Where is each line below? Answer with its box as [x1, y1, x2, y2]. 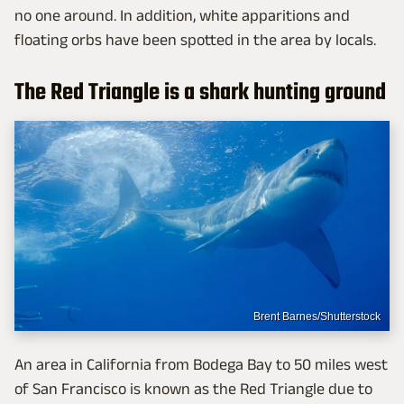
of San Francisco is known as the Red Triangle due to [14, 380, 372, 399]
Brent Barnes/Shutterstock [253, 310, 381, 324]
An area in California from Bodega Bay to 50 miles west [14, 355, 388, 374]
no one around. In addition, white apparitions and [14, 5, 350, 24]
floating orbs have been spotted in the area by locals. [14, 30, 376, 49]
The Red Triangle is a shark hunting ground [14, 74, 386, 111]
